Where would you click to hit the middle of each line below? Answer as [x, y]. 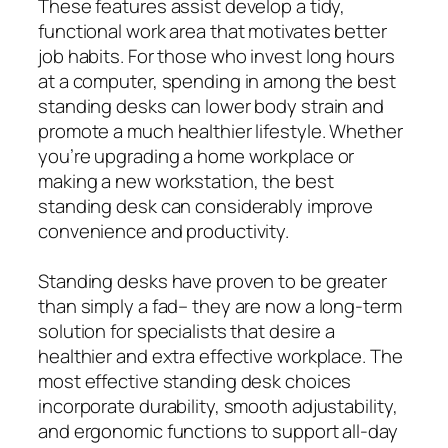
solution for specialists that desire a [187, 330]
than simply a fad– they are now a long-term [220, 305]
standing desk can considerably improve [206, 205]
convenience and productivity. [164, 230]
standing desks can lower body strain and [211, 105]
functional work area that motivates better [212, 30]
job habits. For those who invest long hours [216, 55]
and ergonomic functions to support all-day [218, 430]
